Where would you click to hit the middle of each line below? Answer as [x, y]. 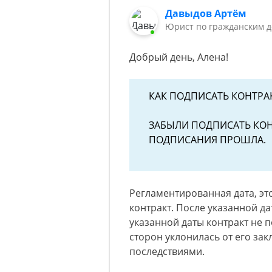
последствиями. [167, 252]
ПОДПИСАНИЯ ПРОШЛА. [209, 140]
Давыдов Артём [206, 13]
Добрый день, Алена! [179, 57]
